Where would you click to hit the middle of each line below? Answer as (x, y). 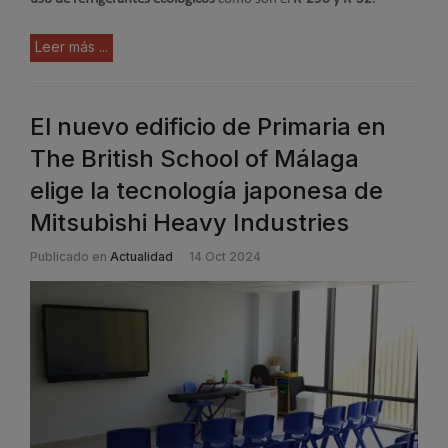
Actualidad (141, 257)
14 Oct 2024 (225, 257)
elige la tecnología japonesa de (206, 191)
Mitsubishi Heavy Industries (189, 223)
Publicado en (68, 257)
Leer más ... (71, 47)
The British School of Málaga (194, 159)
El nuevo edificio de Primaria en (208, 127)
